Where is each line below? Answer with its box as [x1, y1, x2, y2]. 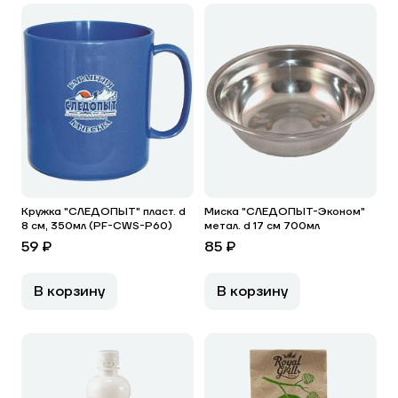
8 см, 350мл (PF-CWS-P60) [21, 219, 172, 233]
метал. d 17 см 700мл [204, 219, 320, 233]
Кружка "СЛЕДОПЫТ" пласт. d [21, 205, 186, 219]
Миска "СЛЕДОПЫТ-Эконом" [204, 205, 365, 219]
